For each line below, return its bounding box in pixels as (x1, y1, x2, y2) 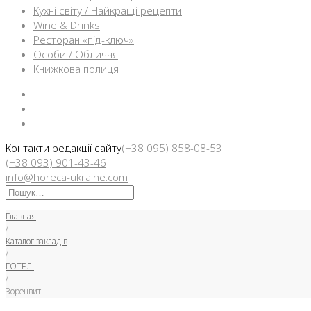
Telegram (33, 115, 77, 129)
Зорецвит (6, 285, 41, 297)
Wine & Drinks (33, 18, 100, 32)
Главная (6, 210, 36, 222)
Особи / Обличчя (33, 47, 118, 61)
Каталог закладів (6, 235, 67, 247)
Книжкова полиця (33, 62, 119, 76)
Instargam (33, 101, 82, 115)
